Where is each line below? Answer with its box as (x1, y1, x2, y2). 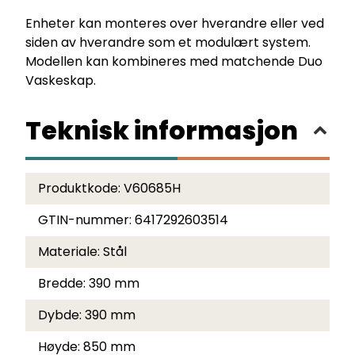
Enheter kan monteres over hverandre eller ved (25, 13, 324, 32)
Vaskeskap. (25, 71, 96, 90)
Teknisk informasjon (25, 112, 298, 148)
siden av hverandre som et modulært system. (25, 32, 311, 52)
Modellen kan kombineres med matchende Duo (25, 52, 323, 71)
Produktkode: (38, 178, 124, 197)
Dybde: (38, 305, 85, 324)
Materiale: (38, 242, 103, 261)
